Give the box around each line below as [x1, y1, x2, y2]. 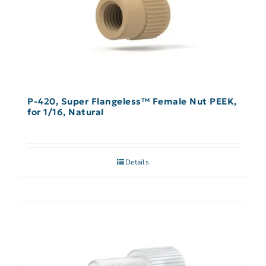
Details [125, 157, 149, 167]
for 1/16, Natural [27, 106, 104, 118]
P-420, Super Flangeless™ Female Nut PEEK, [27, 96, 237, 107]
